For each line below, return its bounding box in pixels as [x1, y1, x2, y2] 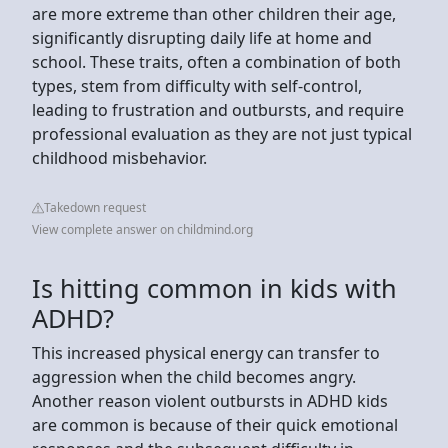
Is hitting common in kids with [32, 270, 397, 305]
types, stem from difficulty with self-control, [32, 74, 362, 97]
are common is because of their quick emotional [32, 413, 398, 436]
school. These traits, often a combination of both [32, 50, 401, 73]
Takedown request [44, 198, 146, 216]
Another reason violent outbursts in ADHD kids [32, 389, 388, 412]
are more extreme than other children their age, [32, 2, 396, 25]
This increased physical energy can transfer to [32, 341, 380, 364]
